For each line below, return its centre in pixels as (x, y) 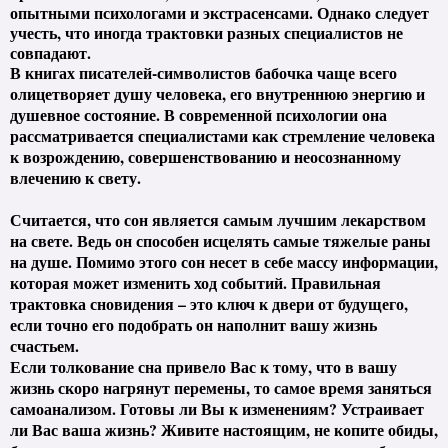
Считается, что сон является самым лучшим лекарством (218, 219)
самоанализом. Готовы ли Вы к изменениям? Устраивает (217, 408)
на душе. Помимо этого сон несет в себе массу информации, (224, 261)
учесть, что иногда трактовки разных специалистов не (206, 32)
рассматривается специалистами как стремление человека (222, 135)
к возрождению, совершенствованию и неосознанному (205, 156)
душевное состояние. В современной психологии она (198, 114)
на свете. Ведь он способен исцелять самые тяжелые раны (220, 240)
